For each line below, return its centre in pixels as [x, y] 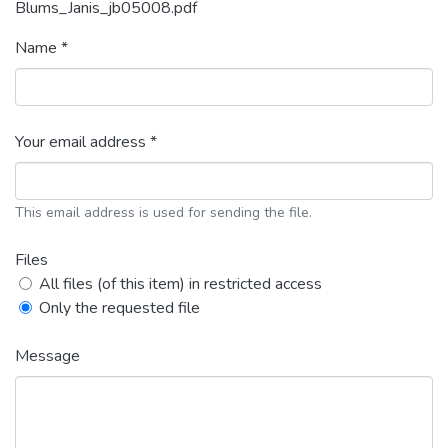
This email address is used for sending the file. [163, 212]
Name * [41, 48]
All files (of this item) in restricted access [180, 284]
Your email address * [86, 142]
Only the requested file [119, 308]
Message [47, 356]
